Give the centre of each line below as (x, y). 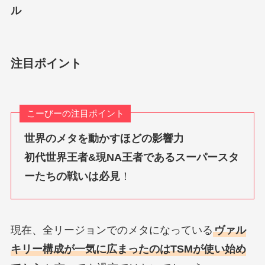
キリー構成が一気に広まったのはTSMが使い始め (128, 249)
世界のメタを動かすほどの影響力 (104, 138)
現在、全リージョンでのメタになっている (112, 230)
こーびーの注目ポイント (75, 114)
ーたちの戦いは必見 (72, 176)
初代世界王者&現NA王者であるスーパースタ (132, 157)
